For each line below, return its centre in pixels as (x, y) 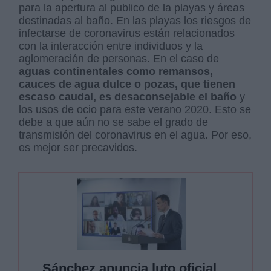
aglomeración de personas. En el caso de (119, 58)
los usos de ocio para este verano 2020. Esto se (135, 109)
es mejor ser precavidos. (78, 147)
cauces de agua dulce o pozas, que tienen (127, 84)
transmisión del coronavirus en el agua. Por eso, (135, 135)
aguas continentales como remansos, (116, 71)
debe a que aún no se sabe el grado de (114, 122)
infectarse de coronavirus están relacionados (127, 33)
